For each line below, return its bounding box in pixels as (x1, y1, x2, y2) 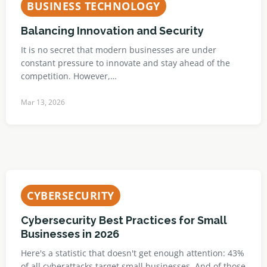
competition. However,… (21, 70, 117, 82)
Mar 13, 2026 (21, 97, 65, 107)
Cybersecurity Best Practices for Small (21, 214, 227, 226)
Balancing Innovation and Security (21, 24, 204, 37)
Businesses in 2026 (21, 228, 119, 240)
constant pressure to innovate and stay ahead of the (21, 57, 230, 69)
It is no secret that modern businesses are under (21, 44, 216, 55)
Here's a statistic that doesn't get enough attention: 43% (21, 247, 244, 259)
